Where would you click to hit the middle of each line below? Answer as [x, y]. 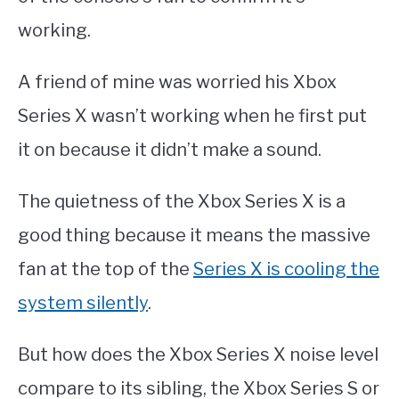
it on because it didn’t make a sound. [170, 150]
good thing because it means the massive [194, 236]
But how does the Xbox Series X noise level [198, 355]
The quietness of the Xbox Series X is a [182, 202]
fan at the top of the [106, 269]
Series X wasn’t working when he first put [192, 116]
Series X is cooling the [286, 269]
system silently [83, 303]
